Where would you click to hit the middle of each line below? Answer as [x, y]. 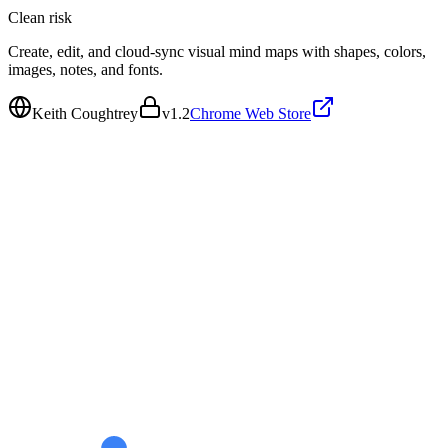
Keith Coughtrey [85, 113]
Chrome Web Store [250, 113]
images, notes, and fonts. [85, 69]
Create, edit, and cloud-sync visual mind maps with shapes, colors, [217, 51]
